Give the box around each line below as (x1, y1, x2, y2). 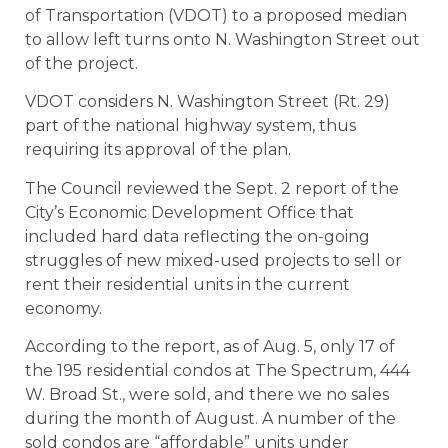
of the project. (25, 53, 138, 73)
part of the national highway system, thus (25, 116, 356, 136)
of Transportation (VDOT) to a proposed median (25, 5, 407, 25)
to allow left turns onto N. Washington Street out (25, 29, 420, 49)
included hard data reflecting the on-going (25, 226, 370, 246)
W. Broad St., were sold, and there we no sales (25, 385, 389, 405)
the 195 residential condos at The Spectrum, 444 (25, 361, 410, 381)
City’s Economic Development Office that (25, 202, 354, 222)
